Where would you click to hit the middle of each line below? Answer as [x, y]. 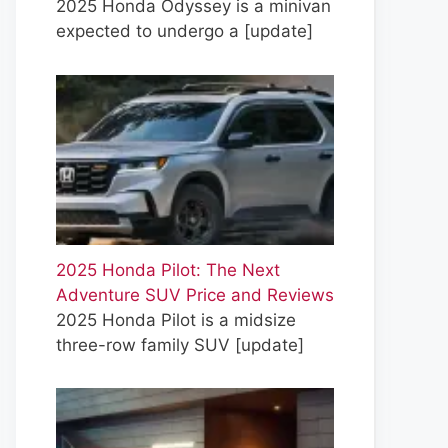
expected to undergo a [150, 31]
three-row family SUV [145, 344]
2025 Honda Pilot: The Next [168, 269]
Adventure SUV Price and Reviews [195, 294]
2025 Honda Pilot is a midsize [176, 319]
